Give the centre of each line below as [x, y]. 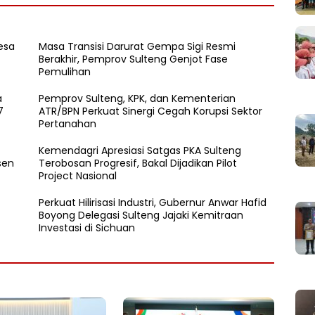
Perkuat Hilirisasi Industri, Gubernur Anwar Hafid [153, 202]
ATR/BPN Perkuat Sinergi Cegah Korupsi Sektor [151, 111]
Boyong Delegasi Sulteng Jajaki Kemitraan [141, 215]
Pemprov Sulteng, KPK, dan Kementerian [137, 98]
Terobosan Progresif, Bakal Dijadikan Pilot [138, 163]
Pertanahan [68, 123]
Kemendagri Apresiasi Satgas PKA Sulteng [140, 150]
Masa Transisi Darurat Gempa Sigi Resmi [137, 46]
